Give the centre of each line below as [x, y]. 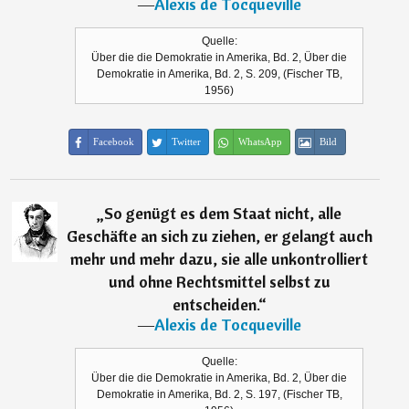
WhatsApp [260, 142]
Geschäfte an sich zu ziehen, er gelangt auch [219, 236]
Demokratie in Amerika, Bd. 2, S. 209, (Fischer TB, [219, 74]
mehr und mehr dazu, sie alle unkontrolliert [220, 259]
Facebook [113, 142]
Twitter [186, 142]
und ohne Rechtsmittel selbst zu [219, 282]
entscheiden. [215, 305]
